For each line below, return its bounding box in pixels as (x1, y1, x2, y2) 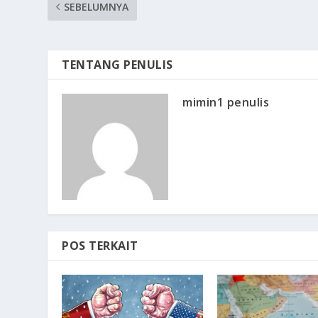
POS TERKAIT (62, 237, 138, 253)
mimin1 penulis (182, 94, 270, 110)
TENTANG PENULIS (62, 56, 173, 72)
